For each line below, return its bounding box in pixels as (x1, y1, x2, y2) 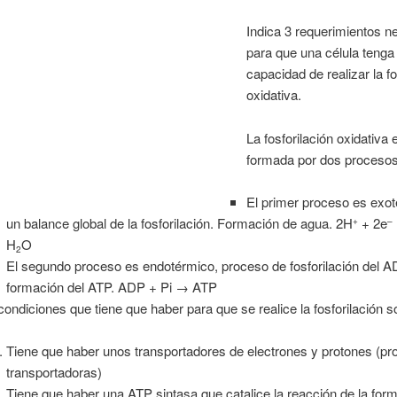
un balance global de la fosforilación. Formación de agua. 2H (5, 213, 353, 232)
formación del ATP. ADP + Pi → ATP (5, 276, 217, 296)
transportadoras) (5, 362, 102, 382)
